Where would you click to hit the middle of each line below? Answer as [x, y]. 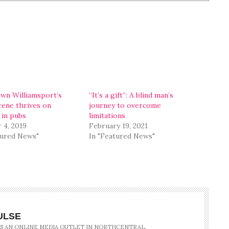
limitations [107, 116]
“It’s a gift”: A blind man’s [131, 95]
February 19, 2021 [119, 126]
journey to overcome [125, 106]
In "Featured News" [122, 136]
